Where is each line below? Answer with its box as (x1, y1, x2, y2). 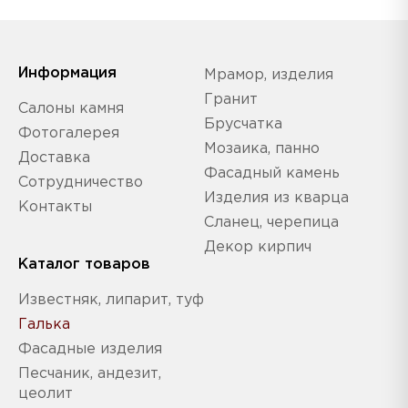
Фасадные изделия (18, 342, 162, 356)
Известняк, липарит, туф (18, 292, 204, 307)
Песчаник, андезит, (18, 366, 161, 381)
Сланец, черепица (204, 215, 339, 229)
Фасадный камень (204, 166, 340, 180)
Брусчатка (204, 117, 282, 131)
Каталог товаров (18, 257, 150, 271)
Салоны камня (18, 101, 124, 116)
